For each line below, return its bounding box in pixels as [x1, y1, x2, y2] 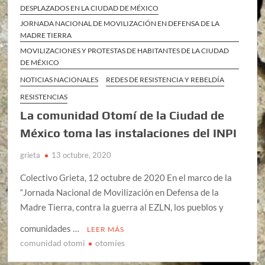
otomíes [95, 237, 125, 248]
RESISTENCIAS [20, 92, 68, 101]
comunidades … [20, 222, 82, 234]
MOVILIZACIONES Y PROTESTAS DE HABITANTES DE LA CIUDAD [20, 46, 230, 55]
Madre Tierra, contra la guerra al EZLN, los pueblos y [20, 201, 224, 212]
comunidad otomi [20, 237, 86, 248]
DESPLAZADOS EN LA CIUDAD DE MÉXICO [20, 3, 159, 12]
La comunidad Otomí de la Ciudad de [20, 108, 225, 122]
